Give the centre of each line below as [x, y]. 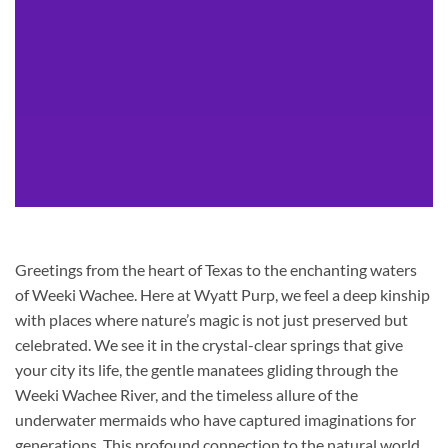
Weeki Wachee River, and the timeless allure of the [186, 394]
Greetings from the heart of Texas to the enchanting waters [216, 269]
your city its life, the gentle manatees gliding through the [206, 369]
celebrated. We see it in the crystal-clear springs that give [209, 344]
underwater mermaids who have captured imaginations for [215, 419]
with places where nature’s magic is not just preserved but [211, 319]
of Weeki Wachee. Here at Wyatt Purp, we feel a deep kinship [222, 294]
